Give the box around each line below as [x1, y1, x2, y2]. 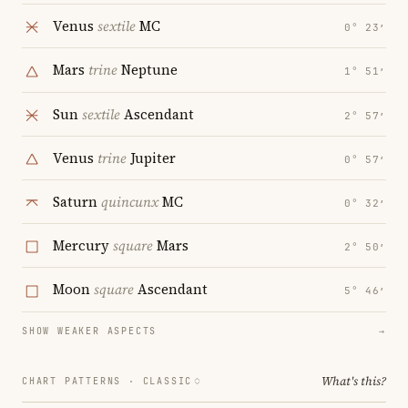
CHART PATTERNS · [22, 374, 143, 387]
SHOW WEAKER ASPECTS [22, 324, 158, 337]
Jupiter [127, 148, 176, 168]
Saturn [53, 192, 101, 212]
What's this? [321, 372, 386, 389]
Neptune [117, 60, 178, 80]
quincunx [101, 192, 158, 212]
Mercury [53, 236, 113, 256]
